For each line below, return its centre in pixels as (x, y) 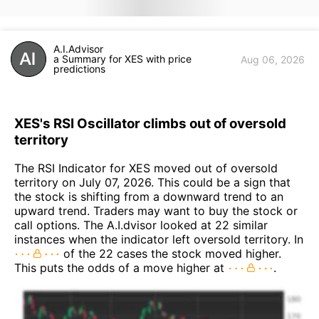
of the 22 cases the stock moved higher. (171, 254)
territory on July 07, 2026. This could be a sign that (152, 183)
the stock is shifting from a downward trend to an (149, 197)
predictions (79, 69)
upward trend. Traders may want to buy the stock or (156, 211)
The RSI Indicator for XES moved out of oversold (146, 168)
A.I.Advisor (78, 49)
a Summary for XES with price (122, 59)
